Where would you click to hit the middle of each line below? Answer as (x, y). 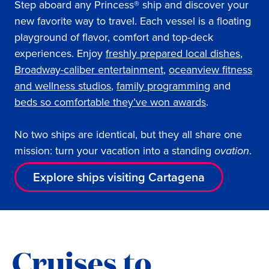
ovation (232, 150)
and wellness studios (63, 85)
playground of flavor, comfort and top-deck (114, 37)
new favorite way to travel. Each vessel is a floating (133, 20)
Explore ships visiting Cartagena (119, 177)
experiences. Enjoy (60, 53)
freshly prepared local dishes (173, 53)
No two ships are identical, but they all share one (128, 134)
